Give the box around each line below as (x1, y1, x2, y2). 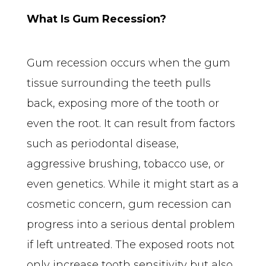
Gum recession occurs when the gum (27, 56, 230, 69)
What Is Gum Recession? (27, 12, 166, 26)
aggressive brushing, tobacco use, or (27, 157, 224, 170)
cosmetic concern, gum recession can (27, 197, 232, 211)
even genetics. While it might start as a (27, 177, 239, 191)
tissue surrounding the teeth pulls (27, 76, 211, 90)
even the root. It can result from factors (27, 116, 235, 130)
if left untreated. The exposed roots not (27, 237, 235, 251)
